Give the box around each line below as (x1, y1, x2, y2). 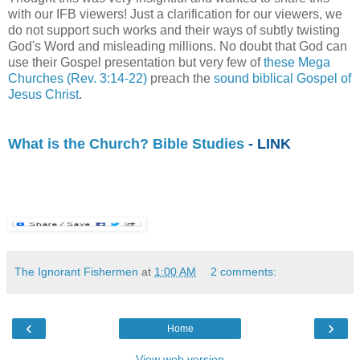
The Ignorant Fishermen (14, 265, 138, 279)
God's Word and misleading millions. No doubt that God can (8, 39, 347, 54)
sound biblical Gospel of (214, 72, 351, 86)
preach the (147, 72, 214, 86)
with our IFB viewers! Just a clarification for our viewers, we (8, 7, 342, 22)
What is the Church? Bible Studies (8, 136, 244, 153)
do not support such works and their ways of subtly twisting (8, 23, 340, 38)
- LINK (244, 136, 291, 153)
